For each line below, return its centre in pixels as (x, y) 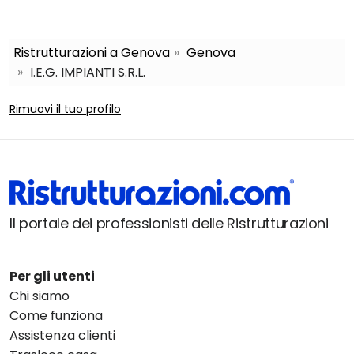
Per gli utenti (52, 276)
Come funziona (56, 315)
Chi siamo (40, 296)
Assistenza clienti (62, 335)
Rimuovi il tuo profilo (65, 109)
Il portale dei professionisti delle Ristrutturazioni (169, 223)
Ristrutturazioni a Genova (92, 53)
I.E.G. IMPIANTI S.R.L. (86, 73)
